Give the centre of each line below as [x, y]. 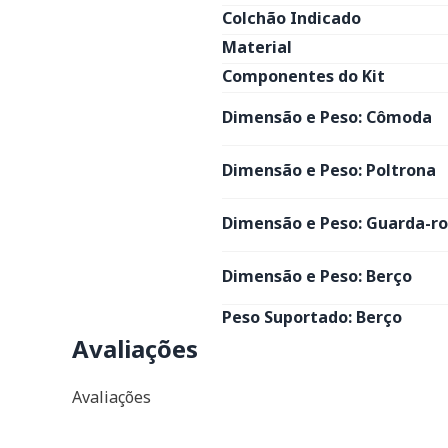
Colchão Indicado [291, 18]
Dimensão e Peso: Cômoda [327, 117]
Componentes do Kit [303, 76]
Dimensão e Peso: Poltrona [329, 170]
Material [257, 47]
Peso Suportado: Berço [312, 317]
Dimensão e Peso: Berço [317, 276]
